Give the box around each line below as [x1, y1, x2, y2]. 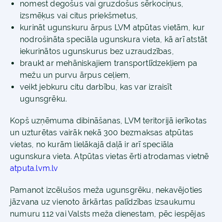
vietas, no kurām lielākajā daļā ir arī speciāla [10, 139, 174, 149]
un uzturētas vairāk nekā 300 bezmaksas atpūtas [10, 127, 194, 137]
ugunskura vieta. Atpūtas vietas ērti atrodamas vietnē [10, 151, 209, 161]
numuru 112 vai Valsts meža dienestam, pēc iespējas [10, 209, 206, 219]
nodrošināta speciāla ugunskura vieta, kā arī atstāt [20, 34, 208, 44]
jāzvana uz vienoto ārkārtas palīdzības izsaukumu [10, 197, 196, 207]
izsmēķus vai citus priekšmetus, [20, 10, 138, 20]
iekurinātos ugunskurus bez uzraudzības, [20, 46, 174, 56]
